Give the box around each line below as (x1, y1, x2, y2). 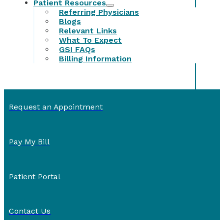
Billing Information (59, 54, 132, 64)
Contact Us (9, 206, 51, 216)
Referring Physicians (59, 7, 139, 17)
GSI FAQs (59, 45, 95, 55)
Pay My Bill (9, 137, 50, 146)
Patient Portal (9, 171, 60, 181)
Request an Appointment (9, 102, 103, 112)
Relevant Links (59, 26, 117, 36)
